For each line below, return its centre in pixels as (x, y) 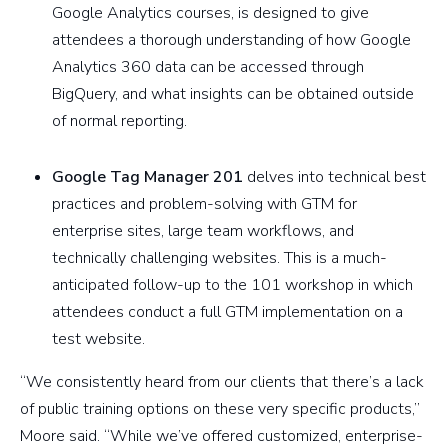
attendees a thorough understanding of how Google (231, 40)
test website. (98, 339)
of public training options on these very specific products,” (220, 409)
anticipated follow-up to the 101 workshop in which (232, 285)
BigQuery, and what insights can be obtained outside (233, 94)
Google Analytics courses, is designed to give (210, 13)
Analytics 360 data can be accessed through (208, 67)
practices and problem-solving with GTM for (204, 204)
